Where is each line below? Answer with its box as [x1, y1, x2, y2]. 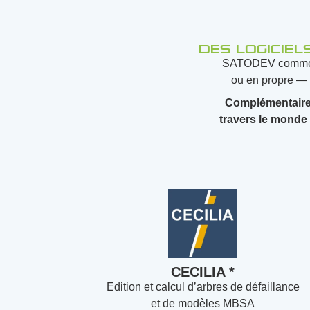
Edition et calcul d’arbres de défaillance [106, 281, 300, 293]
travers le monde [219, 113, 308, 125]
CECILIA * [171, 264, 235, 280]
